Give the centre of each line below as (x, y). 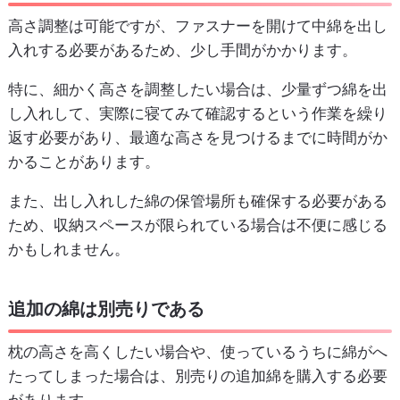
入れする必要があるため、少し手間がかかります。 (182, 50)
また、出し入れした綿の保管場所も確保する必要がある (197, 200)
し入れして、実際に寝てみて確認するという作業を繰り (197, 113)
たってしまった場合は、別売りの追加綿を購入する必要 (197, 376)
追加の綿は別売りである (106, 308)
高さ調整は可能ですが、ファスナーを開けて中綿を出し (197, 25)
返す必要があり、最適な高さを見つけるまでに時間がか (197, 137)
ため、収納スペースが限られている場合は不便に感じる (197, 225)
